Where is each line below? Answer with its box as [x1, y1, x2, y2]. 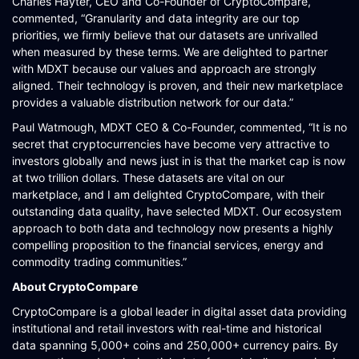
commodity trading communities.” [12, 255, 187, 268]
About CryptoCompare [12, 280, 138, 293]
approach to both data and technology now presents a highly [12, 221, 333, 235]
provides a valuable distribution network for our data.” [12, 95, 293, 109]
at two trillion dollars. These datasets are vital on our [12, 171, 284, 184]
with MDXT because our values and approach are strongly [12, 62, 317, 75]
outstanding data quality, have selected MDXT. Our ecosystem [12, 204, 341, 218]
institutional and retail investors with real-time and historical [12, 321, 321, 335]
